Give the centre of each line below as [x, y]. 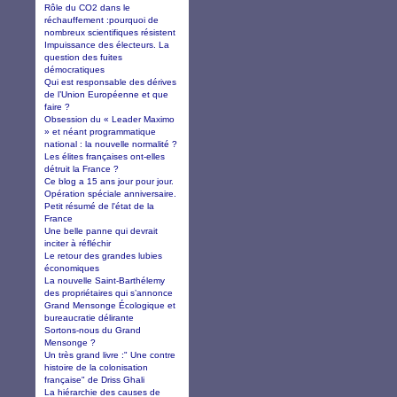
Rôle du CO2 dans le [87, 7]
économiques [72, 268]
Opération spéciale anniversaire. [110, 193]
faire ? [57, 106]
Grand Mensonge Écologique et [110, 305]
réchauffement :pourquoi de [101, 19]
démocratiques [74, 69]
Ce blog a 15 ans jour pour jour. [109, 181]
